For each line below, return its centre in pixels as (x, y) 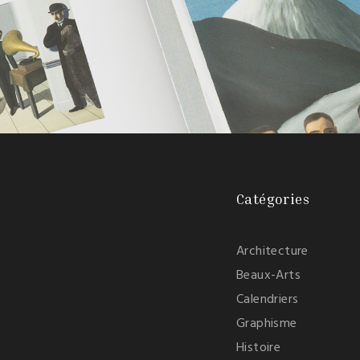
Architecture (272, 252)
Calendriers (268, 300)
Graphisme (267, 324)
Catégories (273, 199)
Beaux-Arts (268, 276)
